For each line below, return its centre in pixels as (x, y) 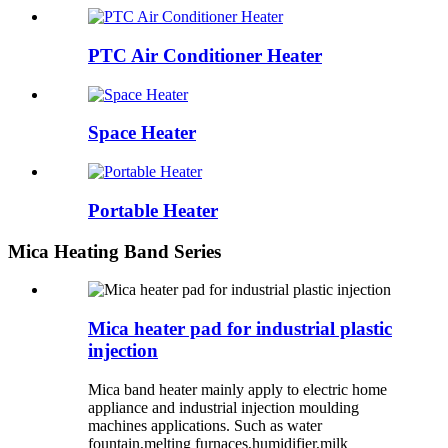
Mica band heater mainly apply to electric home (237, 389)
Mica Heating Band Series (114, 251)
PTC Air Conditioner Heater (205, 55)
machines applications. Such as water (205, 425)
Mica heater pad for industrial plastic (240, 328)
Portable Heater (153, 210)
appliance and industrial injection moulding (223, 407)
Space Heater (142, 133)
